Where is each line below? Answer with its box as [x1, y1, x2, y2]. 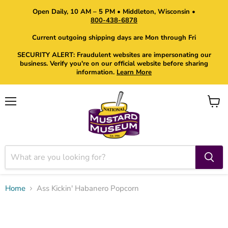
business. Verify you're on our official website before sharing [20, 59, 208, 68]
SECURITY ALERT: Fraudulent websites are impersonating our [17, 50, 211, 60]
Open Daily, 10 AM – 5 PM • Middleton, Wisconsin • [33, 7, 195, 16]
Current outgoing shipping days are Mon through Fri [32, 33, 196, 42]
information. [76, 68, 117, 77]
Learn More [117, 68, 152, 77]
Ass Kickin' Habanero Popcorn [37, 183, 139, 193]
